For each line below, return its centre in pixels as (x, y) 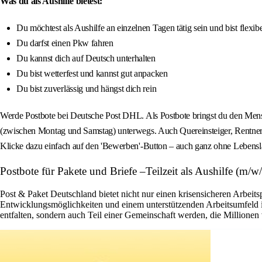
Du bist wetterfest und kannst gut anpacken (92, 74)
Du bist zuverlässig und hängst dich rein (87, 89)
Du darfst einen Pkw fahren (65, 43)
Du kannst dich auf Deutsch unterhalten (86, 58)
